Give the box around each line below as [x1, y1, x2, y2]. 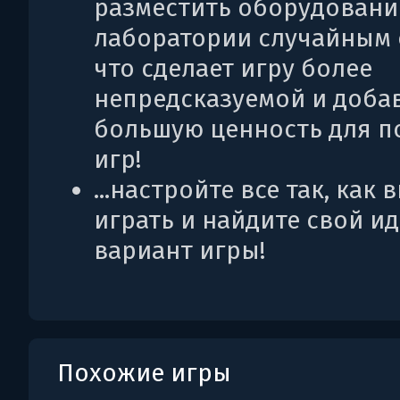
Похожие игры [57, 358, 231, 387]
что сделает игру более [94, 54, 372, 83]
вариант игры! [94, 236, 265, 265]
